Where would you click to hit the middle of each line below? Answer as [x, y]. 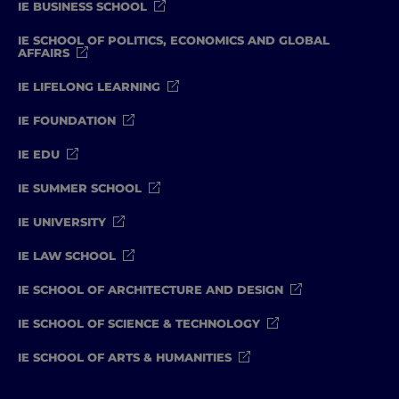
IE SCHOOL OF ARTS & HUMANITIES [125, 357]
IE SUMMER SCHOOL [80, 187]
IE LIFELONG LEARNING [89, 86]
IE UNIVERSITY [62, 221]
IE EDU [39, 154]
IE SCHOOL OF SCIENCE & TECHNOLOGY [139, 323]
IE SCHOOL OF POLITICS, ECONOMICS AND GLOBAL [174, 40]
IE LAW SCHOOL [67, 255]
